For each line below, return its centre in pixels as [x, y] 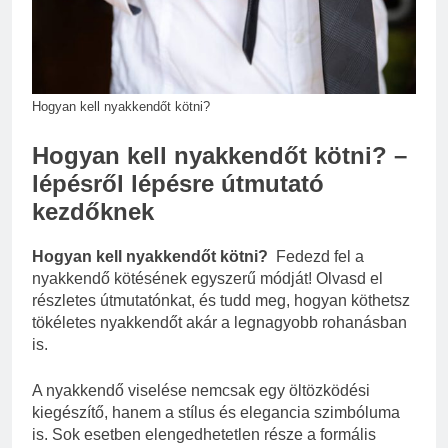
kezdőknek [93, 212]
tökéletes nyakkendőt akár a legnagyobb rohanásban [219, 323]
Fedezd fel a [318, 257]
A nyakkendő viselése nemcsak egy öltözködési [201, 391]
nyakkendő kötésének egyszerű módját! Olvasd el [207, 279]
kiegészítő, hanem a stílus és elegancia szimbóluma [216, 413]
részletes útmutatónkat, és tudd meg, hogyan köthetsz [221, 301]
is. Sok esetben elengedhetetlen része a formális [204, 435]
